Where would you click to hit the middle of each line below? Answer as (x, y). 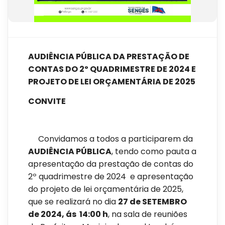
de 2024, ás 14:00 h (68, 214)
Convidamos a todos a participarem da (110, 139)
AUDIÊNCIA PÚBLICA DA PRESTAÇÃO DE (109, 57)
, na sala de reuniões (148, 214)
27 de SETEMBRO (152, 202)
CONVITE (47, 101)
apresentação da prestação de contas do (111, 164)
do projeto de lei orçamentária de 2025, (106, 189)
